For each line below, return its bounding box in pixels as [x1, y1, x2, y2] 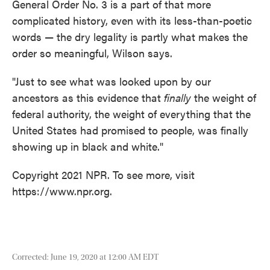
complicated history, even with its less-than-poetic [12, 13, 252, 28]
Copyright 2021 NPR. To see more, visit [12, 167, 195, 183]
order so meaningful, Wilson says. [12, 45, 172, 61]
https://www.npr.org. [12, 183, 112, 199]
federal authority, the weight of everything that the [12, 106, 251, 122]
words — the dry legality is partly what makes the [12, 29, 248, 45]
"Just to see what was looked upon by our [12, 74, 211, 89]
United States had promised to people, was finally [12, 122, 248, 138]
